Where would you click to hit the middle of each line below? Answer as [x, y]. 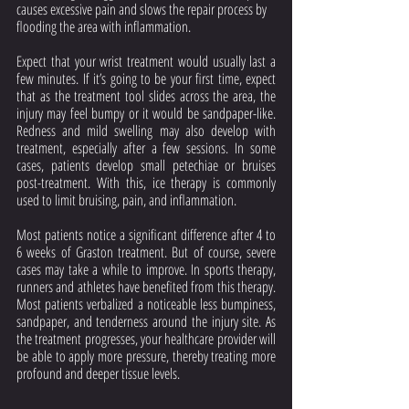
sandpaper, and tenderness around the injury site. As [146, 321]
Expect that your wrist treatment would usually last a [146, 61]
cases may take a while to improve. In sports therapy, [146, 269]
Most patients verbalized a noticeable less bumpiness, [146, 304]
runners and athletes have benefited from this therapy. [146, 287]
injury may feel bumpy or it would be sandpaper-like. [146, 113]
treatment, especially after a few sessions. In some [146, 148]
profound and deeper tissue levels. [98, 373]
